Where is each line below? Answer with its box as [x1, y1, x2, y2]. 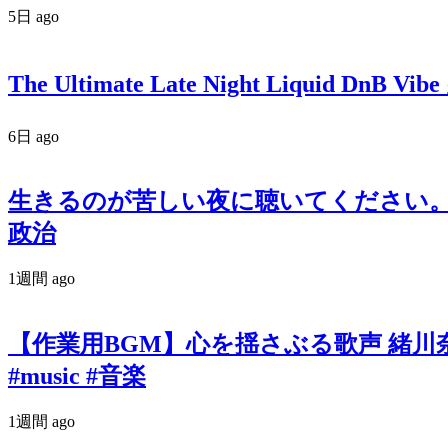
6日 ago [8, 127, 59, 145]
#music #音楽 [8, 363, 146, 390]
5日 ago [8, 7, 59, 25]
